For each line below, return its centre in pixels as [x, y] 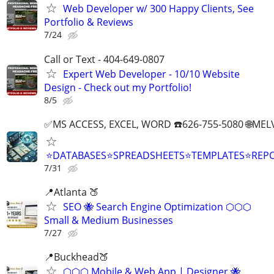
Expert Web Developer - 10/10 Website [151, 74]
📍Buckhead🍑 [76, 257]
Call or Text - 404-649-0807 [104, 59]
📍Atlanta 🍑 [72, 192]
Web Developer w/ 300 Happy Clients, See [158, 9]
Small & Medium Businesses [109, 220]
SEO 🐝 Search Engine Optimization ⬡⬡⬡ [157, 206]
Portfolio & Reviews [89, 22]
